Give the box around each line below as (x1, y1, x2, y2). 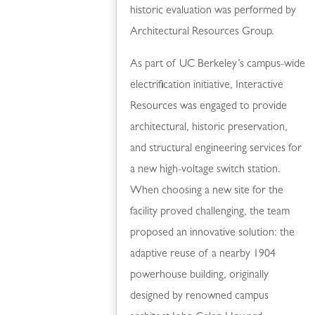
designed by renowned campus (130, 290, 269, 302)
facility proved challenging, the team (130, 206, 290, 218)
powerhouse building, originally (130, 269, 269, 281)
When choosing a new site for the (130, 185, 284, 197)
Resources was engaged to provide (130, 101, 288, 112)
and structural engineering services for (130, 143, 302, 155)
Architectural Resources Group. (130, 26, 275, 38)
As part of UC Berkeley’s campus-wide (130, 58, 306, 70)
